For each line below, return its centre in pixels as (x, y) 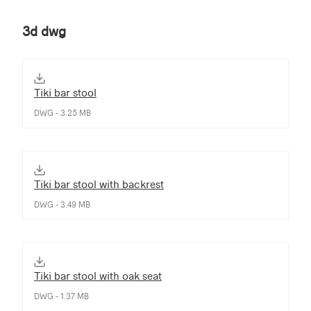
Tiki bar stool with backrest (99, 184)
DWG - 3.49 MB (62, 204)
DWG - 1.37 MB (61, 296)
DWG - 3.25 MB (62, 113)
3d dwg (44, 31)
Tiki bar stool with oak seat (98, 276)
